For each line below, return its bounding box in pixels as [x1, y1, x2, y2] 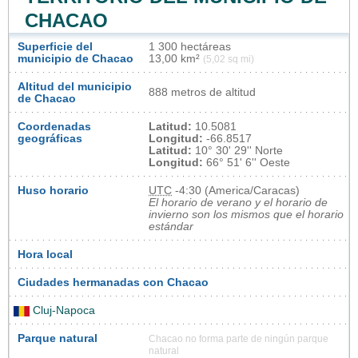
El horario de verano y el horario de [149, 196, 328, 209]
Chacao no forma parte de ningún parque [149, 333, 328, 344]
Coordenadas [18, 120, 91, 133]
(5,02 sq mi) [203, 54, 254, 64]
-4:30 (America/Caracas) [172, 184, 300, 197]
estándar [149, 220, 193, 233]
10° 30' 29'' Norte [192, 144, 283, 157]
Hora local [18, 248, 73, 261]
